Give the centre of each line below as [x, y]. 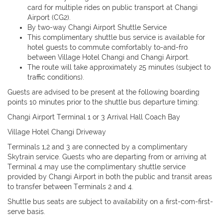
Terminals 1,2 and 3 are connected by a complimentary [98, 147]
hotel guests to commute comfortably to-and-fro [108, 48]
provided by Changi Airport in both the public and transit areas [110, 177]
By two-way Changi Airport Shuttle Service [97, 28]
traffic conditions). [56, 77]
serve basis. [26, 212]
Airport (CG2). [49, 18]
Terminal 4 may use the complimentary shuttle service [97, 167]
